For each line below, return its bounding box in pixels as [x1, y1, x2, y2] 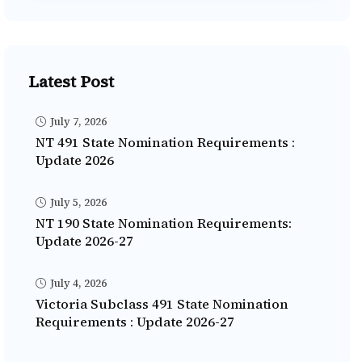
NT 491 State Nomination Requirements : [36, 133, 295, 152]
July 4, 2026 [48, 276, 107, 291]
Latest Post [28, 70, 114, 94]
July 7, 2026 [48, 115, 107, 129]
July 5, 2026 [48, 196, 107, 210]
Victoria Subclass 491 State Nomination [36, 295, 288, 314]
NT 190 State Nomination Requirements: [36, 214, 292, 233]
